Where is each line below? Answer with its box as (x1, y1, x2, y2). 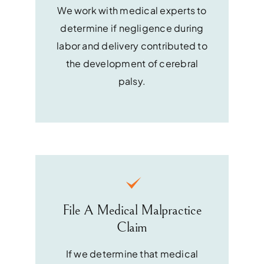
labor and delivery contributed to (57, 39, 207, 52)
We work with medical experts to (57, 4, 207, 17)
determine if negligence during (60, 22, 204, 35)
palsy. (118, 75, 146, 88)
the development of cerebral (65, 57, 199, 70)
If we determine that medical (65, 247, 199, 260)
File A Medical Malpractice (62, 202, 202, 219)
